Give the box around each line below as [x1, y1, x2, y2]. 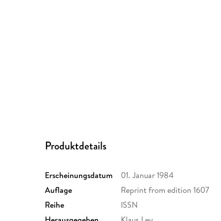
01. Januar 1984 [121, 169, 174, 181]
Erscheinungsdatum [45, 169, 113, 181]
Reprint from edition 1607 [121, 184, 210, 195]
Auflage [45, 184, 73, 195]
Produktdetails [45, 138, 107, 153]
